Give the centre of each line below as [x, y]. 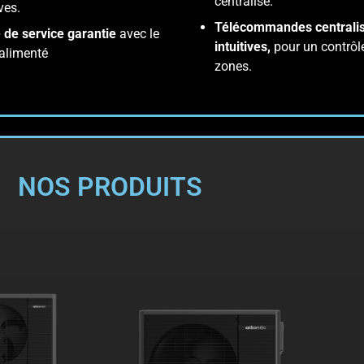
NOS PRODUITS [110, 186]
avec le [139, 34]
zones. [233, 67]
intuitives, [244, 47]
